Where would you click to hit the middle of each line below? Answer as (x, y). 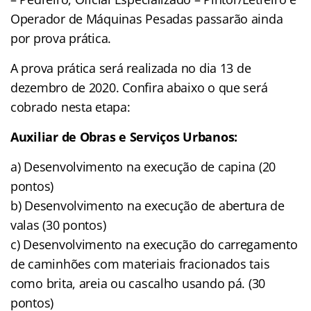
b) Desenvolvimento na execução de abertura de (148, 205)
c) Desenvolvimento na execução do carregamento (154, 244)
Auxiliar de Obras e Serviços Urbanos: (124, 136)
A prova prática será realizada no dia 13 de (131, 68)
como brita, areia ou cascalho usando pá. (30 (138, 283)
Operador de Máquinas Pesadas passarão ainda (147, 18)
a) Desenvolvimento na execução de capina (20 (143, 166)
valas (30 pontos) (58, 225)
